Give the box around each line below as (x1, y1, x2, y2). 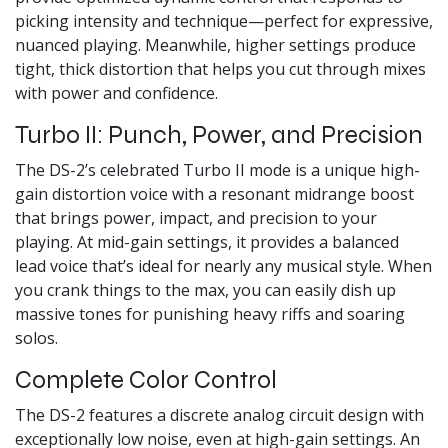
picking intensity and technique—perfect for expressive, (15, 9, 433, 32)
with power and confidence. (15, 81, 218, 104)
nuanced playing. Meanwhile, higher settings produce (15, 33, 416, 56)
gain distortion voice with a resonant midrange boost (15, 182, 414, 205)
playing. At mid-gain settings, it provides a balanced (15, 230, 399, 253)
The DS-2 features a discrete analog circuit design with (15, 403, 424, 426)
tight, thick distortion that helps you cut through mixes (15, 57, 426, 80)
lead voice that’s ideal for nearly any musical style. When (15, 254, 432, 277)
